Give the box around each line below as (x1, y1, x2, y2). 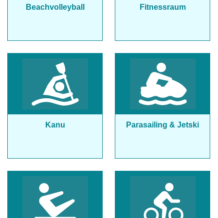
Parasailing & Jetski (126, 121, 199, 129)
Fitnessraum (139, 3, 186, 11)
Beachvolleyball (25, 3, 85, 11)
